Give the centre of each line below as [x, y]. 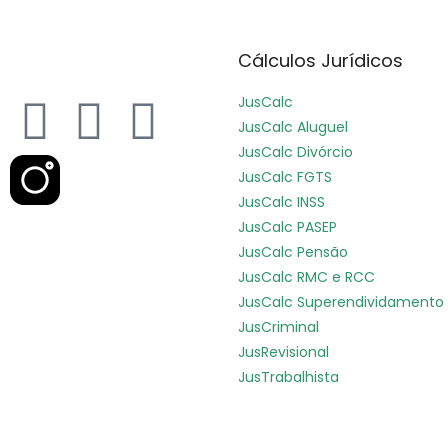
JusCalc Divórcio [295, 152]
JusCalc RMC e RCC [306, 277]
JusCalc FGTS [285, 177]
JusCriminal [278, 327]
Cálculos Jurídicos [320, 61]
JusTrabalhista [288, 377]
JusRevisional [283, 352]
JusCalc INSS [281, 202]
